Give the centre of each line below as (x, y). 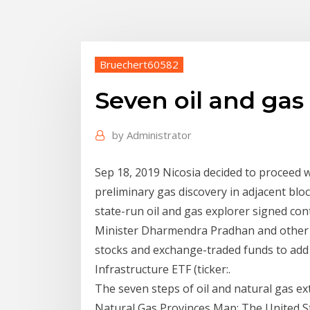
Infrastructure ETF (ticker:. (163, 269)
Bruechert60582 (139, 64)
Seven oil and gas (199, 101)
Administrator (159, 135)
